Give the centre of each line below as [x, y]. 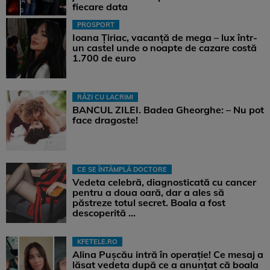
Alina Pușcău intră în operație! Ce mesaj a [168, 255]
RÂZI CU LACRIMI [105, 97]
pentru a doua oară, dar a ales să [148, 193]
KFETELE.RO [97, 242]
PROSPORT [96, 25]
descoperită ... [104, 213]
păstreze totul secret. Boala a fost [149, 203]
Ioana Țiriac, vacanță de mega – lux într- [165, 38]
